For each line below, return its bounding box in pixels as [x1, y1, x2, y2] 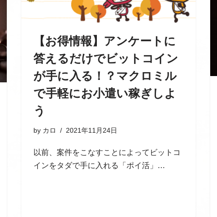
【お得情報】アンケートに [33, 34, 176, 47]
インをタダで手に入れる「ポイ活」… [33, 161, 167, 170]
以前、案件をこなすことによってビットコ [33, 148, 181, 156]
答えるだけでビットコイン [33, 51, 178, 65]
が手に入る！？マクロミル [33, 69, 177, 82]
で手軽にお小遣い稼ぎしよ [33, 86, 176, 100]
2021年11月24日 [66, 126, 117, 134]
